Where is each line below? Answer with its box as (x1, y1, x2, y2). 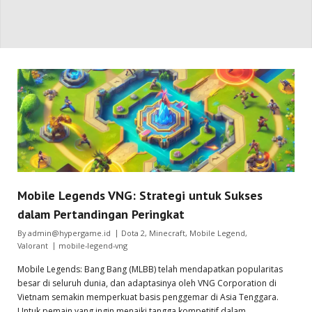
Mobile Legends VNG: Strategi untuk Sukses (17, 187, 263, 203)
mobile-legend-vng (58, 240, 127, 251)
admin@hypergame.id (28, 227, 111, 238)
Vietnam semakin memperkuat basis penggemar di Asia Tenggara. (17, 290, 279, 303)
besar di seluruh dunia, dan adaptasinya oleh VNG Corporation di (17, 276, 276, 289)
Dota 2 (121, 227, 145, 238)
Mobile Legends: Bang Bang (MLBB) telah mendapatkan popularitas (17, 263, 283, 275)
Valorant (17, 240, 48, 251)
